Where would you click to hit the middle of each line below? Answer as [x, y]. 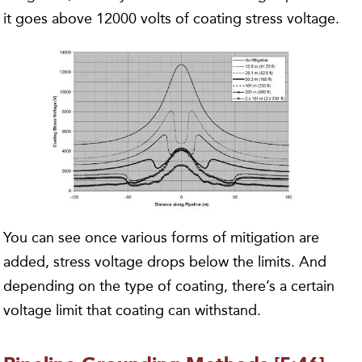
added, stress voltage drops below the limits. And [165, 262]
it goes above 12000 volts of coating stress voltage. [172, 18]
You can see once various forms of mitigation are [162, 238]
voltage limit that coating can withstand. [133, 311]
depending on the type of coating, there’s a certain [169, 286]
